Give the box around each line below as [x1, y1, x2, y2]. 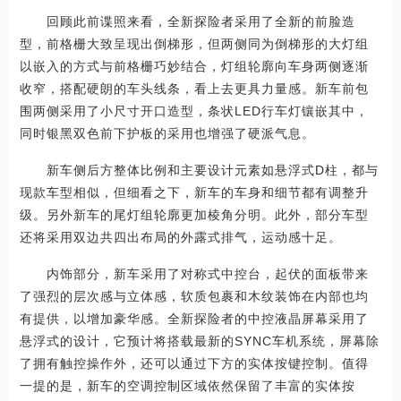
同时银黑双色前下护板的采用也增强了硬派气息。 [19, 126, 315, 141]
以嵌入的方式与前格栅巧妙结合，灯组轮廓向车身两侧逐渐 [19, 59, 369, 73]
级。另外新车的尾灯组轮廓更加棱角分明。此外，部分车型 [19, 208, 369, 222]
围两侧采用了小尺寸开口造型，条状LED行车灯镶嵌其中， [19, 104, 369, 118]
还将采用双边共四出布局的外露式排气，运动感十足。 [19, 230, 342, 244]
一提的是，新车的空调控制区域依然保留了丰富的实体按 [19, 379, 355, 393]
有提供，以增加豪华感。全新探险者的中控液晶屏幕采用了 [19, 311, 369, 326]
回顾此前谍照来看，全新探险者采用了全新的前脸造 [19, 14, 355, 29]
